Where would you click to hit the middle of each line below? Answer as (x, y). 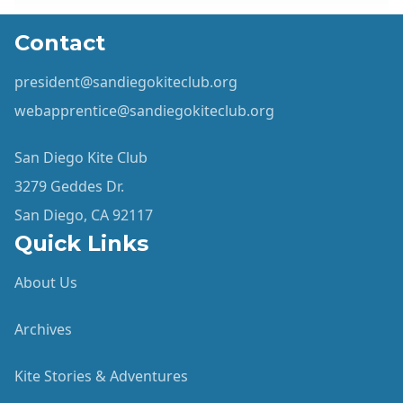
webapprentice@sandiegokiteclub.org (144, 110)
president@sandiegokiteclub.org (126, 81)
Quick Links (81, 243)
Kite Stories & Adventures (101, 376)
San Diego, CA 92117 (84, 215)
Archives (43, 329)
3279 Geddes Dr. (69, 186)
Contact (60, 42)
